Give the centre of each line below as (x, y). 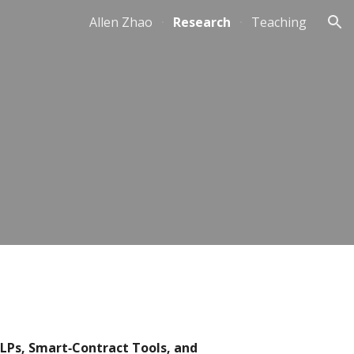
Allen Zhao (121, 22)
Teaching (279, 22)
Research (202, 22)
